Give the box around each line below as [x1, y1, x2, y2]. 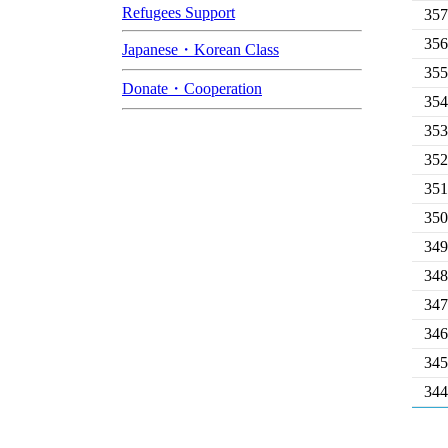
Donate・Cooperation [122, 80, 262, 97]
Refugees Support [122, 4, 235, 21]
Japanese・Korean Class [122, 41, 279, 58]
